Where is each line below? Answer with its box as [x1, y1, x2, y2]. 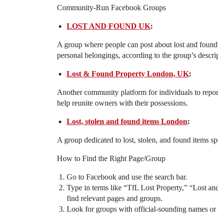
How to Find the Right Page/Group [57, 154, 165, 163]
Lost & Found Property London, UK [67, 70, 189, 78]
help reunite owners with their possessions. [57, 99, 188, 108]
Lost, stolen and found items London [67, 117, 187, 126]
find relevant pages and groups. [67, 194, 163, 203]
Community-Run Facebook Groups [57, 3, 166, 12]
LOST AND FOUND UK [67, 22, 150, 31]
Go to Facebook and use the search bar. [67, 173, 187, 182]
